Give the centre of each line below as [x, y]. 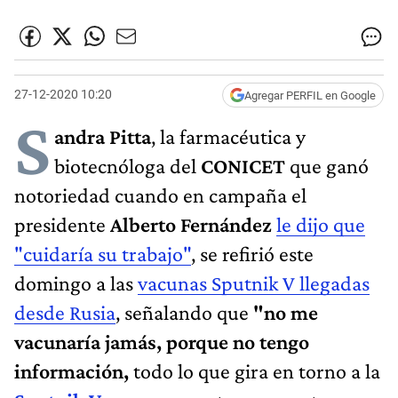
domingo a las [76, 283]
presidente [62, 224]
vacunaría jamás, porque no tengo [162, 341]
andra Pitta [103, 136]
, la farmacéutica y [228, 136]
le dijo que [321, 224]
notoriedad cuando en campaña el [160, 195]
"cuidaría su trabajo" [103, 253]
